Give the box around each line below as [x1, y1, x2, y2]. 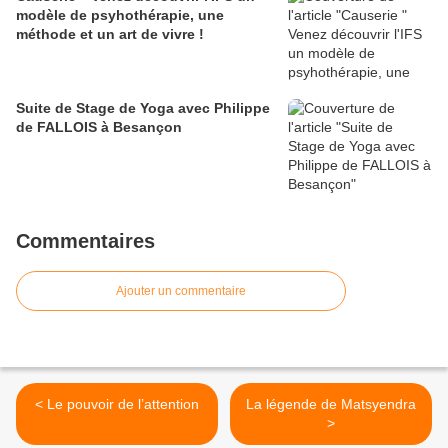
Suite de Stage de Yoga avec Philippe [16, 100, 270, 117]
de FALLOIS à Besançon [16, 119, 182, 136]
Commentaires [16, 230, 155, 253]
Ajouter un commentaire [116, 284, 246, 299]
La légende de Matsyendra [246, 396, 416, 413]
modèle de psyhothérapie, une [16, 7, 224, 24]
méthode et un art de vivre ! [16, 26, 204, 43]
